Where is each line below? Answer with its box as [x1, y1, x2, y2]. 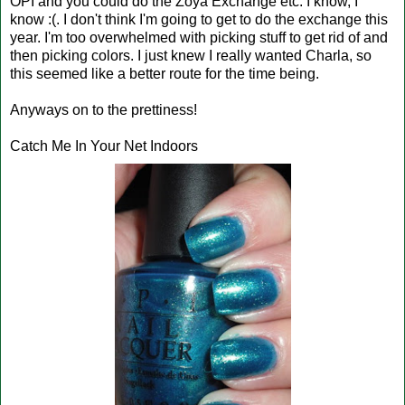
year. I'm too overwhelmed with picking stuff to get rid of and [10, 29, 388, 45]
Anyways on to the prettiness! [10, 101, 197, 118]
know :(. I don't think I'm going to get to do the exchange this [10, 11, 388, 27]
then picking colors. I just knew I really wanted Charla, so [10, 47, 372, 63]
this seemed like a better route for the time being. [10, 65, 319, 81]
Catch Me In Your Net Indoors [10, 137, 198, 154]
